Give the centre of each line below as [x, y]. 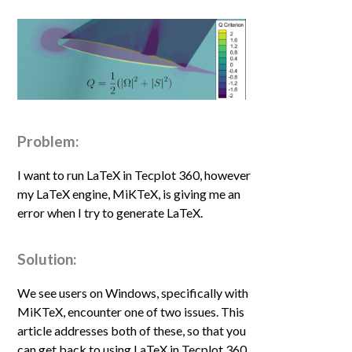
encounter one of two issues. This [155, 312]
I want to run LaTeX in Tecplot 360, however [134, 175]
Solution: [48, 259]
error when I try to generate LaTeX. [110, 213]
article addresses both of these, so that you [132, 331]
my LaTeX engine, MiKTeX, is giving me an [129, 194]
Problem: [49, 141]
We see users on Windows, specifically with [133, 293]
